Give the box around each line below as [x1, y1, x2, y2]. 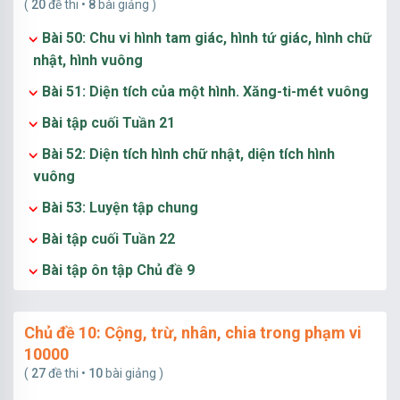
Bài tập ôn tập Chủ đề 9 [42, 262, 195, 279]
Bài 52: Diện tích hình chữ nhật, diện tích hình [42, 146, 335, 162]
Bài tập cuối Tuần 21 [42, 114, 175, 131]
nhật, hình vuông [33, 52, 143, 69]
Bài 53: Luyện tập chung [42, 199, 198, 216]
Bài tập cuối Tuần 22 [42, 230, 175, 247]
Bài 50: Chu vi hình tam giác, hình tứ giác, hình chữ [42, 29, 371, 46]
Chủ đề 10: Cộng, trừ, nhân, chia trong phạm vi [24, 323, 362, 342]
